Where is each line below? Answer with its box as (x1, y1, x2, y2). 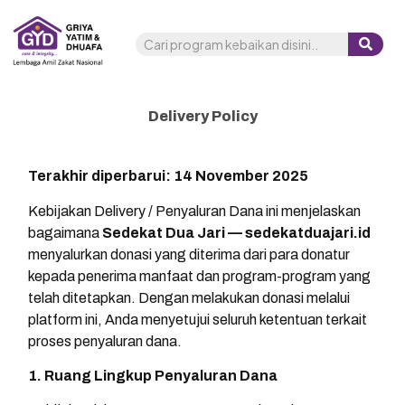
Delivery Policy (147, 108, 258, 125)
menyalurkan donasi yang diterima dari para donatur (28, 246, 350, 262)
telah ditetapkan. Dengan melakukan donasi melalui (28, 289, 350, 306)
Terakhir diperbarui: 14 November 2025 (28, 168, 308, 184)
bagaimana (28, 224, 102, 240)
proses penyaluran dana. (28, 333, 182, 349)
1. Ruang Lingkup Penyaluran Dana (28, 367, 278, 383)
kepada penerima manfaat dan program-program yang (28, 268, 371, 284)
